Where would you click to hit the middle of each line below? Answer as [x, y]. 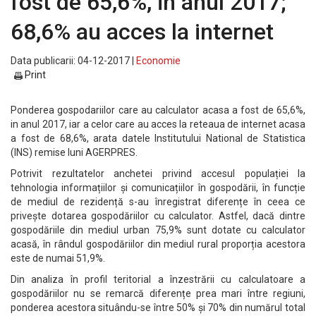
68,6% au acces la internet [142, 32]
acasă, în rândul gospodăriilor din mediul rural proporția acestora [158, 244]
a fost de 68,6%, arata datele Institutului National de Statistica [158, 138]
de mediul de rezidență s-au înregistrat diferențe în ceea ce [158, 202]
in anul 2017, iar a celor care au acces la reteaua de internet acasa [158, 124]
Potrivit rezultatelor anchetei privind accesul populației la [158, 174]
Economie [158, 61]
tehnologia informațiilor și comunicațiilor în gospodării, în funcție [158, 188]
